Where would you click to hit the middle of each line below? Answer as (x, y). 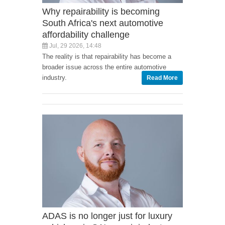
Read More (162, 78)
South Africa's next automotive (103, 23)
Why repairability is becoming (101, 11)
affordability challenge (86, 34)
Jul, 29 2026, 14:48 (75, 45)
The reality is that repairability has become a (107, 56)
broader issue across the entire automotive (104, 67)
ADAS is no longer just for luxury (107, 216)
